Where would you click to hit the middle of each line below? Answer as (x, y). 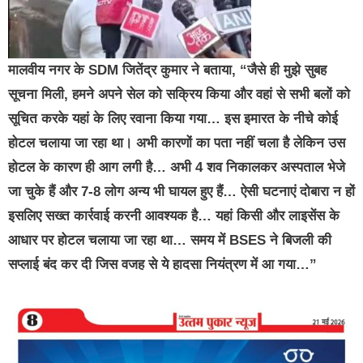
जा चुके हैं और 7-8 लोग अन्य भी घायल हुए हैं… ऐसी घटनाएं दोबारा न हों (181, 192)
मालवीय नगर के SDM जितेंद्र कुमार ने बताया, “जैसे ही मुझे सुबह (167, 70)
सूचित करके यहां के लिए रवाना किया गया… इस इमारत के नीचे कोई (173, 119)
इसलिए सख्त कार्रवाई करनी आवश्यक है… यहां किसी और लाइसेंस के (174, 216)
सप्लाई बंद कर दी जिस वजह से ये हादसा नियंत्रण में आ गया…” (162, 265)
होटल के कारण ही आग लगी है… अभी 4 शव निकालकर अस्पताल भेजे (177, 168)
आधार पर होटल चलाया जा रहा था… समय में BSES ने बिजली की (170, 241)
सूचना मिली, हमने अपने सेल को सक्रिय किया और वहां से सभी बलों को (179, 95)
